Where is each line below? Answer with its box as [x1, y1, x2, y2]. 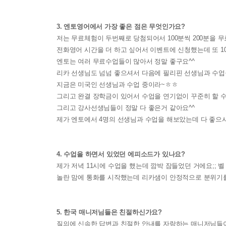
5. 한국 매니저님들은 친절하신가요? [56, 208, 162, 216]
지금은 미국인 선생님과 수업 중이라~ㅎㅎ [56, 80, 178, 88]
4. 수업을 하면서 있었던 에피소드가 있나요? [56, 150, 186, 158]
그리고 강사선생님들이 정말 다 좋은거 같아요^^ [56, 103, 195, 111]
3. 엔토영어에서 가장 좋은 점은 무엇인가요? [56, 22, 186, 30]
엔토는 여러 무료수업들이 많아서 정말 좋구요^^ [56, 57, 195, 65]
